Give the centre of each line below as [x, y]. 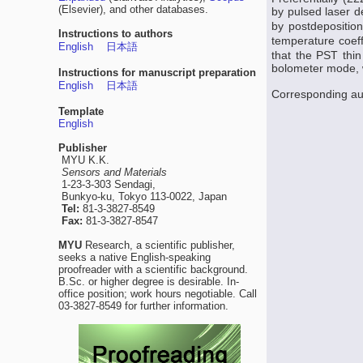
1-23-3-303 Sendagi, [107, 184]
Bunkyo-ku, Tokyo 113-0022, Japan [143, 196]
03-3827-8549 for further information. [143, 306]
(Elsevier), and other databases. [133, 9]
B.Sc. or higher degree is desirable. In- [149, 282]
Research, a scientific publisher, [158, 245]
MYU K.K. [84, 160]
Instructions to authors [115, 34]
